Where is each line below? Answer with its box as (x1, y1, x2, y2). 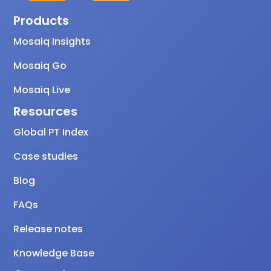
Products (13, 12, 70, 30)
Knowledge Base (13, 246, 95, 261)
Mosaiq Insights (13, 34, 91, 49)
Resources (13, 103, 78, 120)
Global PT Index (13, 125, 89, 140)
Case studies (13, 149, 79, 164)
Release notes (13, 222, 83, 237)
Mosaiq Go (13, 59, 67, 73)
